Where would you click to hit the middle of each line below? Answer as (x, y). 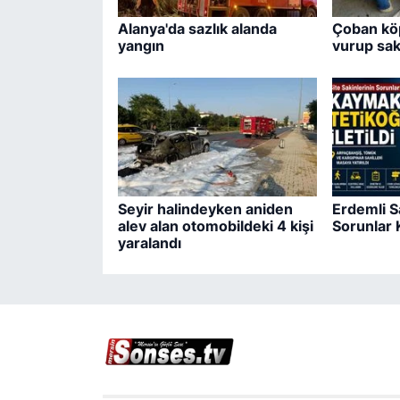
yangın (141, 46)
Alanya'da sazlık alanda (197, 29)
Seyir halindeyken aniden (205, 208)
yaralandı (149, 242)
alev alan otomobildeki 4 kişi (215, 225)
